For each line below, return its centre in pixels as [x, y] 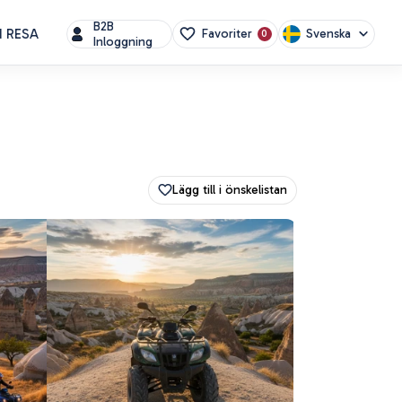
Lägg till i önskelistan [230, 189]
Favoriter [227, 34]
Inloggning [123, 41]
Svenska [328, 33]
